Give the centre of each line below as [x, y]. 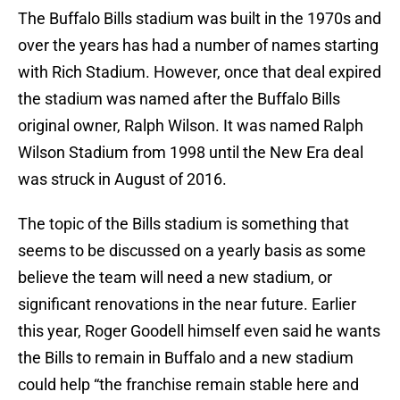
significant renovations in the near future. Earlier [187, 304]
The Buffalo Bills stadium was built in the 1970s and [200, 19]
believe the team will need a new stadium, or [175, 278]
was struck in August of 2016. [122, 179]
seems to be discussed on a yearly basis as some [192, 251]
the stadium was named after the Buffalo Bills [179, 99]
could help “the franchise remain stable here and [188, 385]
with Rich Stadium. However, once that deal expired [200, 72]
